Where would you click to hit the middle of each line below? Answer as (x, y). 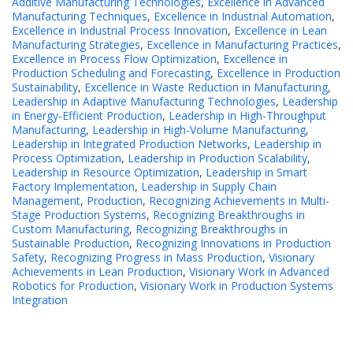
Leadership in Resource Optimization (106, 173)
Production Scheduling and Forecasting (111, 73)
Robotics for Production (73, 286)
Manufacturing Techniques (80, 17)
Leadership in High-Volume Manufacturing (199, 130)
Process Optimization (67, 158)
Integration (40, 300)
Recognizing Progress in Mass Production (156, 258)
